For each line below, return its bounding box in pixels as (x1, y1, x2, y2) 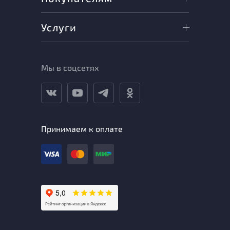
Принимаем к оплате (41, 124, 123, 134)
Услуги (41, 21, 76, 34)
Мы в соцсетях (41, 63, 99, 73)
